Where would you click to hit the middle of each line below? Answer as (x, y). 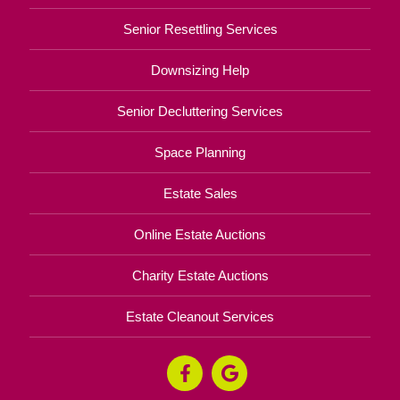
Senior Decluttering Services (200, 111)
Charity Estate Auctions (200, 275)
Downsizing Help (200, 70)
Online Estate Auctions (200, 234)
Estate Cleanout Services (200, 316)
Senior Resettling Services (200, 29)
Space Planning (200, 152)
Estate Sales (200, 193)
